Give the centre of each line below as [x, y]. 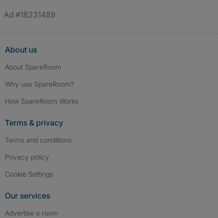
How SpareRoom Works [42, 101]
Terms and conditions [38, 140]
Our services [27, 196]
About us [21, 50]
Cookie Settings [31, 174]
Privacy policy [27, 157]
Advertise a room [31, 213]
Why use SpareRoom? [39, 84]
